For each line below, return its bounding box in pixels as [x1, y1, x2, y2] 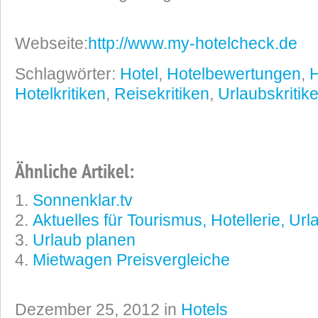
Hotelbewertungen [167, 65, 301, 83]
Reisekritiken [114, 84, 209, 103]
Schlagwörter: [15, 65, 120, 83]
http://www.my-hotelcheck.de [88, 34, 297, 53]
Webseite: [15, 34, 88, 53]
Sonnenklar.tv [33, 191, 133, 209]
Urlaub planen [33, 231, 136, 249]
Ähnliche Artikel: [15, 163, 134, 185]
